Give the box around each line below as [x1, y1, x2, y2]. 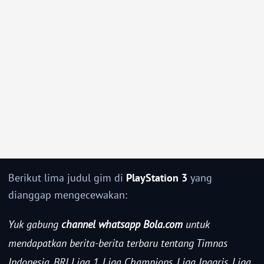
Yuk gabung [8, 217, 61, 232]
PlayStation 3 [126, 171, 187, 185]
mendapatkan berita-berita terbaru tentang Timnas [8, 236, 227, 250]
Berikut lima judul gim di [8, 171, 126, 185]
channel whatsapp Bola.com [61, 217, 183, 232]
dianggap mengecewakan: [8, 188, 127, 202]
